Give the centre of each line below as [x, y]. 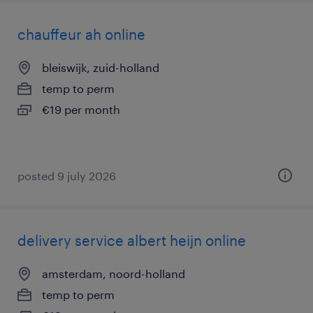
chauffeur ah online [81, 34]
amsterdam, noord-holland [114, 274]
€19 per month [81, 109]
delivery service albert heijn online [132, 240]
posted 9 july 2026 [67, 176]
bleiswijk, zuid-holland [101, 67]
